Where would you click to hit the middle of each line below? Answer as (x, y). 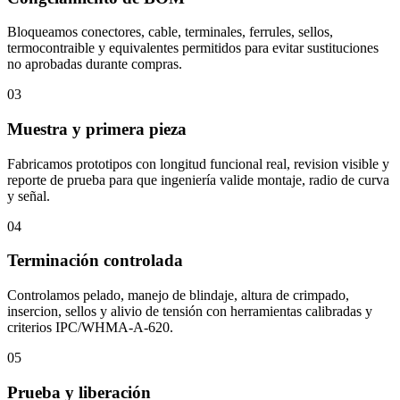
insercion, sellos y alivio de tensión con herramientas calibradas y (190, 312)
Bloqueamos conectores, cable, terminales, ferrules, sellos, (170, 32)
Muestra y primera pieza (97, 129)
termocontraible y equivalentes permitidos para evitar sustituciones (193, 48)
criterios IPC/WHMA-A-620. (90, 328)
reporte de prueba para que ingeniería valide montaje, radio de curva (198, 179)
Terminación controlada (95, 261)
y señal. (29, 196)
